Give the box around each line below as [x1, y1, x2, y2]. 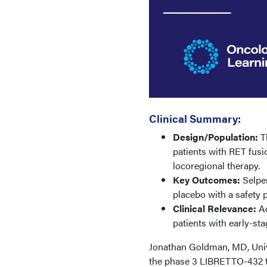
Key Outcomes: [173, 172, 240, 187]
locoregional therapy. [173, 158, 262, 172]
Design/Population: [173, 129, 258, 144]
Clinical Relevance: [173, 201, 256, 215]
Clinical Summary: [149, 110, 241, 126]
